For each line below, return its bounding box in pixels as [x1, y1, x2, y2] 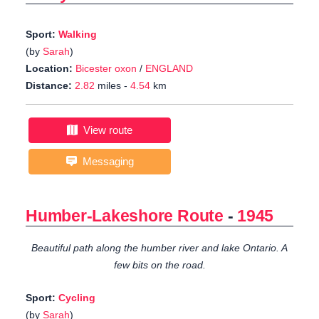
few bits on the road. [113, 259, 206, 271]
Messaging [76, 155, 134, 168]
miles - [95, 80, 130, 92]
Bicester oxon [75, 63, 137, 75]
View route [78, 124, 132, 137]
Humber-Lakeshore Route [26, 206, 224, 226]
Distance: [26, 80, 72, 92]
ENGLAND [145, 63, 193, 75]
